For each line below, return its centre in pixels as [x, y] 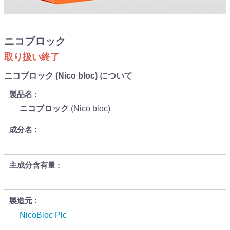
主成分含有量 [32, 165]
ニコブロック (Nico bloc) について [68, 76]
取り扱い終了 [32, 57]
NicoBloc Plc [43, 215]
